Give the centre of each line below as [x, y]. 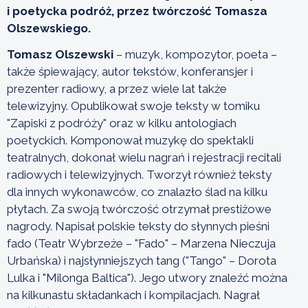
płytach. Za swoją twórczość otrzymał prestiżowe [139, 209]
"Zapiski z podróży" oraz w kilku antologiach [122, 123]
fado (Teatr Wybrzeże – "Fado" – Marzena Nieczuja [141, 243]
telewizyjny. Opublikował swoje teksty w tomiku [133, 106]
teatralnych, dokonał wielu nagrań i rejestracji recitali [144, 157]
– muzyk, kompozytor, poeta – [195, 54]
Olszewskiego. [49, 28]
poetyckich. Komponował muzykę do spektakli [130, 140]
